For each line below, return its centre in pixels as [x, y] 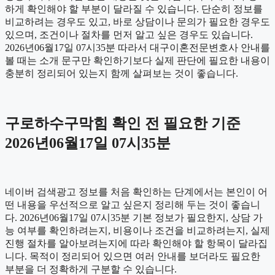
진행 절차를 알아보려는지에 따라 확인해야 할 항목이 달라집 [136, 243]
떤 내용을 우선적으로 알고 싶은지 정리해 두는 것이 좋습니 [133, 204]
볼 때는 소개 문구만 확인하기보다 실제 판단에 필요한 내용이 [137, 60]
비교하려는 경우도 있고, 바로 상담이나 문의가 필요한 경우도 [137, 21]
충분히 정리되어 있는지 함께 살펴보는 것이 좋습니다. [122, 73]
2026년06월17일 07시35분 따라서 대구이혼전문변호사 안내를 [137, 47]
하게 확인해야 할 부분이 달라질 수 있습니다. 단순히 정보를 [134, 9]
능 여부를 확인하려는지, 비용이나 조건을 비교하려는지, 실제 [137, 230]
